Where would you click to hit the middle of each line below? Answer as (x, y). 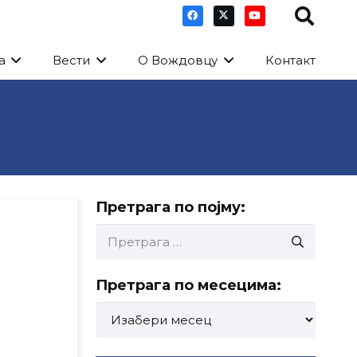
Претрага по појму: (170, 207)
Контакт (291, 61)
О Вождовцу (178, 61)
